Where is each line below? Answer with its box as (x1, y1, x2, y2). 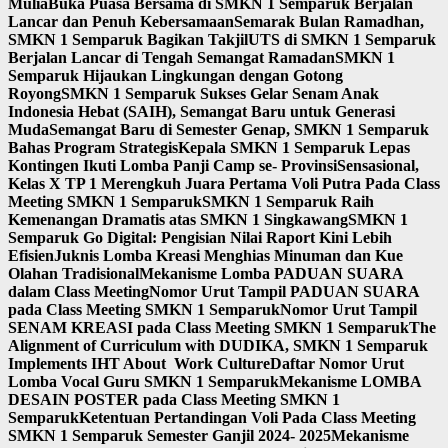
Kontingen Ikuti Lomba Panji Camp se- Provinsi (8, 157, 337, 175)
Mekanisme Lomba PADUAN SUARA (139, 265, 403, 283)
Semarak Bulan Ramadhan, (234, 13, 424, 31)
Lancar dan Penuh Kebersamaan (8, 13, 234, 31)
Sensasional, (337, 157, 419, 175)
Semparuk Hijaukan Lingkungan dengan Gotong (8, 67, 343, 85)
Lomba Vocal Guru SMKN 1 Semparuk (8, 373, 279, 391)
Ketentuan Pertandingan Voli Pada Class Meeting (79, 409, 416, 427)
